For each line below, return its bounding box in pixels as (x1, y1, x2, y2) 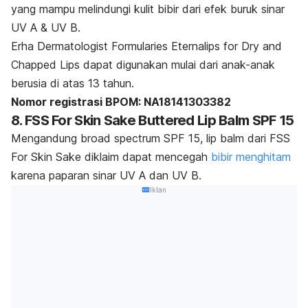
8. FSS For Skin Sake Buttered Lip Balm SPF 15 (11, 111, 294, 129)
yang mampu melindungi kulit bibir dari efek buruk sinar (11, 1, 285, 16)
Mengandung (11, 131, 80, 145)
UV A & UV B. (11, 20, 80, 34)
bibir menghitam (211, 149, 291, 164)
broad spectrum (80, 131, 160, 145)
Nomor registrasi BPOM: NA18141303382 (11, 94, 231, 109)
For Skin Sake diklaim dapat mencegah (11, 149, 211, 164)
